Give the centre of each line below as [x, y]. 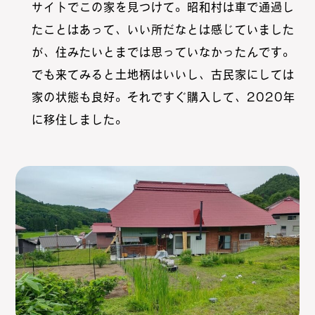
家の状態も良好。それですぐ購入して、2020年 [163, 97]
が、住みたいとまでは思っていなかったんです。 [163, 52]
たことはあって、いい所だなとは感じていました [163, 29]
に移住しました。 [79, 119]
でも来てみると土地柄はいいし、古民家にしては [163, 74]
